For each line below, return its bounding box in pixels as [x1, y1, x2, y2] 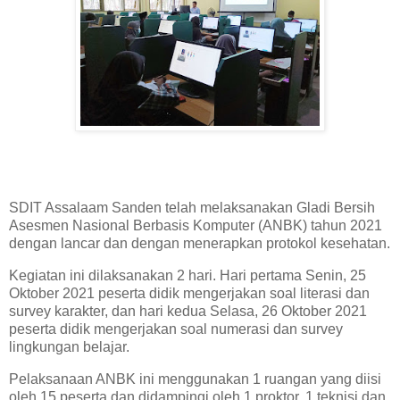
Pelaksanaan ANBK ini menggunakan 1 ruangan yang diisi [9, 371, 381, 387]
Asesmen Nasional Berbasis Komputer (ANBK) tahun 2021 [9, 218, 382, 234]
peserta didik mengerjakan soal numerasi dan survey [9, 321, 343, 337]
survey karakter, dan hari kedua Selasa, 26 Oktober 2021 [9, 304, 367, 320]
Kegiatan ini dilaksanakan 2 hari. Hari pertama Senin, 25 [9, 268, 366, 284]
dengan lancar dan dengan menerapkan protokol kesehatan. [9, 236, 390, 252]
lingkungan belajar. [9, 339, 129, 355]
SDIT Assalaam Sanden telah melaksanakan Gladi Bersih [9, 200, 375, 216]
